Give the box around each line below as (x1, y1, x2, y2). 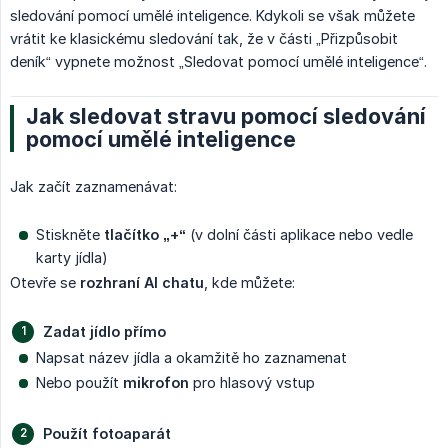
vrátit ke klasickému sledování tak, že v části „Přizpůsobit (10, 29, 398, 47)
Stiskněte (36, 225, 104, 243)
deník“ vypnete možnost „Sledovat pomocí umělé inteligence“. (10, 52, 427, 70)
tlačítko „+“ (104, 225, 186, 243)
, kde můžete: (204, 273, 295, 291)
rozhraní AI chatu (80, 273, 204, 291)
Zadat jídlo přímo (43, 322, 166, 340)
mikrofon (123, 373, 189, 391)
